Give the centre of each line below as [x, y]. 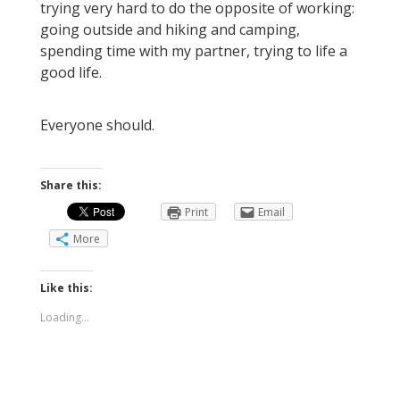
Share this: [71, 185]
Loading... [65, 317]
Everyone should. [97, 125]
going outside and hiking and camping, [170, 30]
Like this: [67, 287]
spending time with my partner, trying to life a [194, 51]
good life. [71, 73]
